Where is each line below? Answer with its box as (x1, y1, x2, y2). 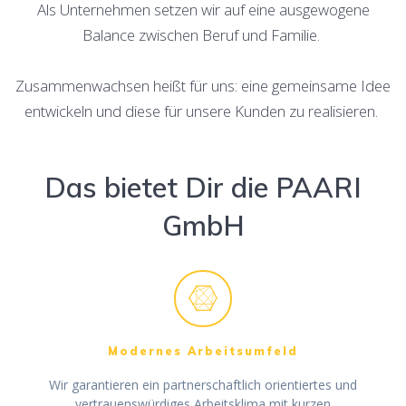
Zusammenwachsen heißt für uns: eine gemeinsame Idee (15, 75, 391, 97)
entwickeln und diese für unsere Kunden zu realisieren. (24, 101, 382, 122)
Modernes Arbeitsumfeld (108, 343, 298, 358)
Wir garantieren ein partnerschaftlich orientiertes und (49, 375, 357, 393)
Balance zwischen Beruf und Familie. (82, 24, 324, 46)
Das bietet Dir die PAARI (44, 169, 362, 206)
